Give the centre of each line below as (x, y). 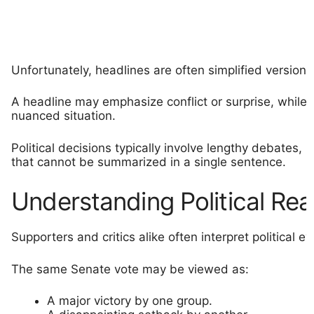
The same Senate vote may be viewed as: (130, 269)
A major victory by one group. (130, 301)
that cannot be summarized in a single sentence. (149, 162)
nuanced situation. (64, 116)
